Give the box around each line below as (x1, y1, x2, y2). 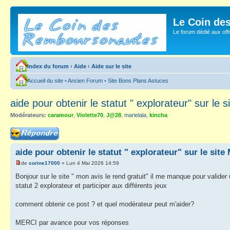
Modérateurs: (10, 112, 46, 118)
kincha (149, 112, 167, 118)
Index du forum (27, 63, 69, 69)
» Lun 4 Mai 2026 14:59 (60, 160, 119, 166)
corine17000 (29, 160, 60, 166)
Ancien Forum (68, 78, 103, 84)
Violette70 (76, 112, 103, 118)
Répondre (10, 127, 35, 133)
